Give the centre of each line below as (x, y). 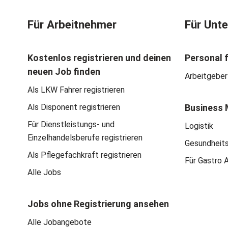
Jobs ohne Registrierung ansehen (98, 204)
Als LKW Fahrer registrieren (76, 90)
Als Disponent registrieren (74, 107)
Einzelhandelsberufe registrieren (85, 138)
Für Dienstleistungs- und (71, 125)
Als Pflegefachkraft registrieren (84, 155)
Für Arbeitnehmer (72, 25)
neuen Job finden (64, 72)
